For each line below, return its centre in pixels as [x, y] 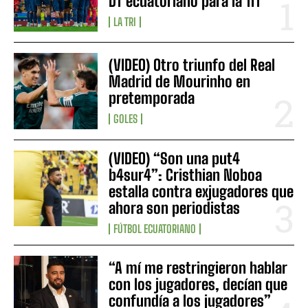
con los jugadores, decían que [198, 284]
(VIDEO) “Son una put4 [175, 158]
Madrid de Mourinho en [180, 82]
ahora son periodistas [175, 208]
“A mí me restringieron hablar [198, 267]
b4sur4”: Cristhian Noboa [186, 175]
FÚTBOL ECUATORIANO [155, 228]
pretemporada [152, 98]
